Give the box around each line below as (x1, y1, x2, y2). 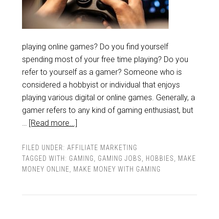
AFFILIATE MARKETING (66, 144, 137, 152)
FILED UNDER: (22, 144, 67, 152)
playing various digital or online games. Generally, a (22, 93, 195, 102)
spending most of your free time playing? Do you (22, 55, 188, 64)
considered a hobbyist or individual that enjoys (22, 80, 180, 89)
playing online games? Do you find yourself (22, 42, 168, 51)
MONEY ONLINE (22, 165, 69, 173)
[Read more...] (28, 118, 77, 128)
